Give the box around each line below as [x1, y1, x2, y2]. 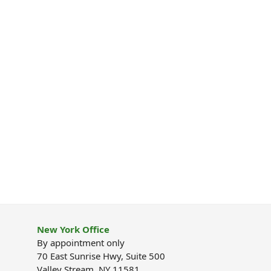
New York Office [37, 223, 109, 236]
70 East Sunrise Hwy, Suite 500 [37, 250, 165, 263]
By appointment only [37, 237, 125, 249]
